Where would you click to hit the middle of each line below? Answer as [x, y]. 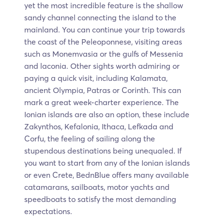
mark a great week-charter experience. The [101, 102]
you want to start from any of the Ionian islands [107, 163]
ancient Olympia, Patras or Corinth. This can [103, 90]
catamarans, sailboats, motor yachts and [97, 187]
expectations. [48, 211]
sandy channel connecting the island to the [100, 17]
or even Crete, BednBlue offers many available [107, 175]
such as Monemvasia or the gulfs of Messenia [104, 54]
